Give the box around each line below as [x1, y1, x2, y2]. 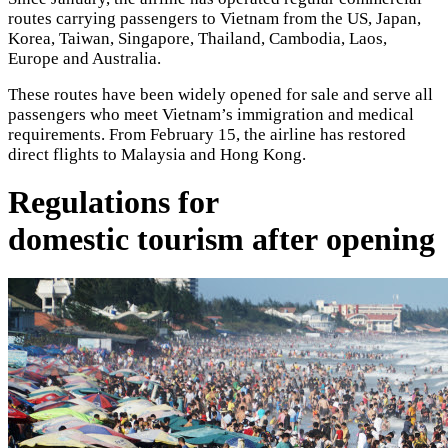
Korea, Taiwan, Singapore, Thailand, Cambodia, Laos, [8, 28, 387, 48]
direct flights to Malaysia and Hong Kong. [8, 144, 306, 164]
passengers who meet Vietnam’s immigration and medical [8, 104, 414, 124]
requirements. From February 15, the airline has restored [8, 124, 406, 144]
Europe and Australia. [8, 48, 161, 68]
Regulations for [8, 184, 218, 221]
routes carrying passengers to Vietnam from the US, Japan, [8, 8, 421, 28]
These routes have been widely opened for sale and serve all [8, 84, 433, 104]
